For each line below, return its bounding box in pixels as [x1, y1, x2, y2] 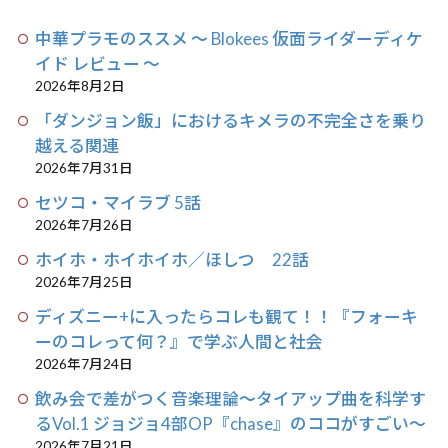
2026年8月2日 [35, 78, 126, 95]
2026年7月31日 [35, 160, 134, 177]
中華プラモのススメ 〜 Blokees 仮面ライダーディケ [35, 28, 424, 50]
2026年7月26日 [35, 217, 134, 234]
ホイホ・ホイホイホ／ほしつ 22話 [35, 249, 310, 271]
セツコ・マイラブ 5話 [35, 192, 202, 214]
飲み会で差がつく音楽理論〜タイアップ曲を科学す [35, 388, 427, 410]
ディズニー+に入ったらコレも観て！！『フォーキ [35, 306, 419, 328]
